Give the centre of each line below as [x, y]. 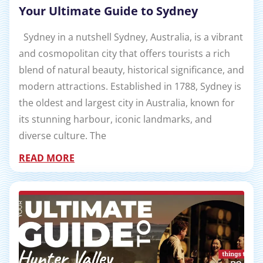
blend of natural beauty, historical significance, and [131, 70]
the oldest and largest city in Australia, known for [127, 103]
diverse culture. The [63, 136]
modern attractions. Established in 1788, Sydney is [130, 87]
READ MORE [47, 158]
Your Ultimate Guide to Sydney [108, 11]
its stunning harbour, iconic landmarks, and [115, 119]
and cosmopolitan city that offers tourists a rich [124, 54]
